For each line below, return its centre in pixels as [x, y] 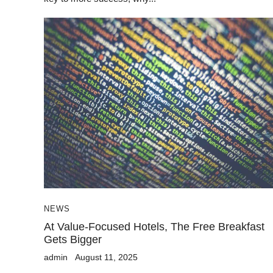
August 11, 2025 [106, 257]
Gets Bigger [73, 239]
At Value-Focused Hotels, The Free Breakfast [154, 226]
